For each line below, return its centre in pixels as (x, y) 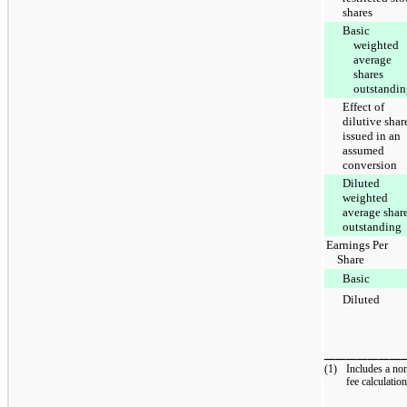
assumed (363, 150)
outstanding (372, 226)
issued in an (372, 135)
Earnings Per (357, 244)
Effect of (363, 106)
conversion (370, 164)
